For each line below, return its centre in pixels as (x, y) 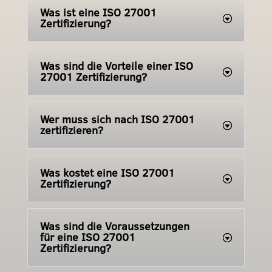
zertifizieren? (71, 130)
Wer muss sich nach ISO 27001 (117, 119)
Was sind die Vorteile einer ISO (116, 66)
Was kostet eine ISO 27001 (107, 172)
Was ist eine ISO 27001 (98, 12)
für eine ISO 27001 (87, 237)
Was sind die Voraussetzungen (114, 226)
